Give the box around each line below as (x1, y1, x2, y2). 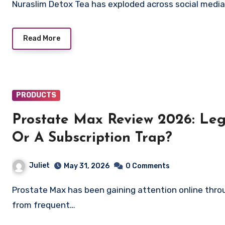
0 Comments (126, 161, 170, 170)
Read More (23, 34, 60, 43)
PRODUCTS (16, 91, 56, 100)
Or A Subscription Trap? (12, 131, 172, 146)
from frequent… (12, 199, 75, 210)
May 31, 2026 (64, 161, 109, 170)
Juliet (29, 161, 50, 170)
